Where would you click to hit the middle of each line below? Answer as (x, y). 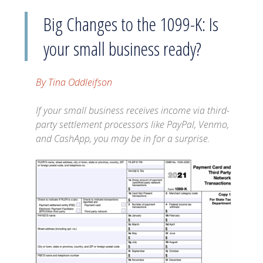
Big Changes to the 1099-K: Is (131, 24)
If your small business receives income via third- (133, 110)
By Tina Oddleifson (74, 82)
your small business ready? (123, 48)
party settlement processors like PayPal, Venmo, (133, 124)
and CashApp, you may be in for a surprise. (123, 139)
